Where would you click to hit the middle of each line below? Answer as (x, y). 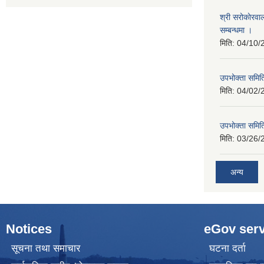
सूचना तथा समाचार (45, 248)
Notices (29, 229)
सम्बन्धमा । (236, 30)
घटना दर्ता (227, 248)
